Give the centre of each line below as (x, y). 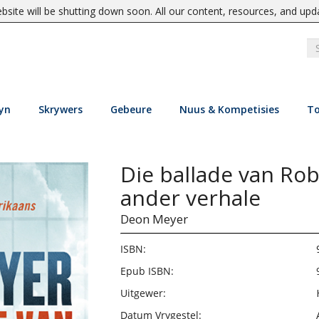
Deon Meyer (154, 219)
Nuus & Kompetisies (229, 109)
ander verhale (190, 198)
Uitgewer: (143, 293)
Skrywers (60, 109)
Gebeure (131, 109)
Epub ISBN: (147, 271)
